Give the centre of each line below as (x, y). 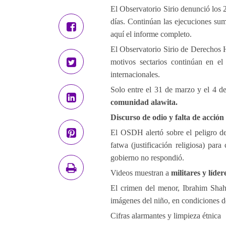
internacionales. (135, 74)
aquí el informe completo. (151, 34)
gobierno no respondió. (147, 158)
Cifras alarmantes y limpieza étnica (166, 216)
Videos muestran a (141, 173)
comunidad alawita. (144, 102)
